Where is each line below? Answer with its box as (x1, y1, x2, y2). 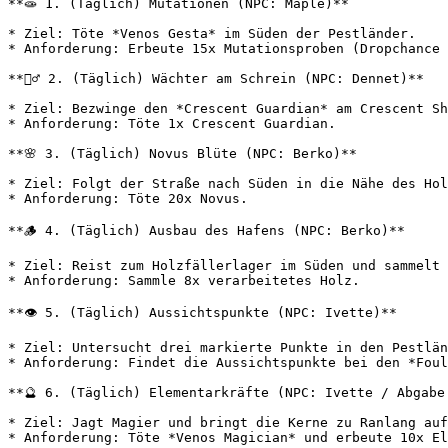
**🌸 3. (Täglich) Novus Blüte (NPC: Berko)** (8, 146, 357, 161)
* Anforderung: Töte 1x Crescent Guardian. (8, 116, 336, 131)
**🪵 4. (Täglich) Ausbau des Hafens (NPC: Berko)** (8, 223, 405, 238)
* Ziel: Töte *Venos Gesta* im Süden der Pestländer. (8, 26, 416, 41)
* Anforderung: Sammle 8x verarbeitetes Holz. (8, 273, 360, 288)
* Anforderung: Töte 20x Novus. (8, 191, 248, 206)
